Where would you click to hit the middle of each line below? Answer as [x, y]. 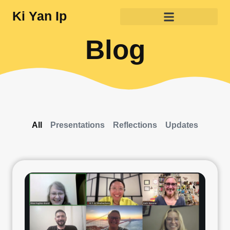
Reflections [135, 125]
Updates [182, 125]
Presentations [78, 125]
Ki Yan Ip [40, 16]
